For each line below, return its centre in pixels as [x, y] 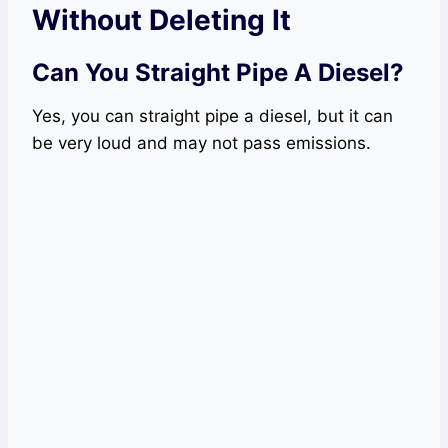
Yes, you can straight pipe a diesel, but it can [212, 116]
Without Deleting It [161, 20]
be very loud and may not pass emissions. [201, 143]
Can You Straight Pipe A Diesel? [218, 73]
